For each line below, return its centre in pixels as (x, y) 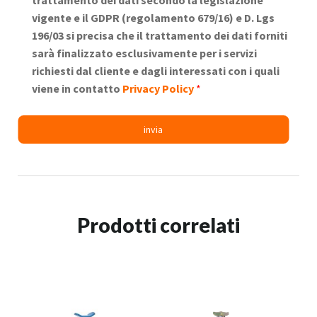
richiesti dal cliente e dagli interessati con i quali (156, 70)
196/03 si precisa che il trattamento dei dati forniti (160, 35)
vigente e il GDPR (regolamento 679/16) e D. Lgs (153, 17)
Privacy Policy (159, 88)
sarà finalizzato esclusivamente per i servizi (144, 53)
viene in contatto (77, 88)
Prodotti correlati (158, 225)
